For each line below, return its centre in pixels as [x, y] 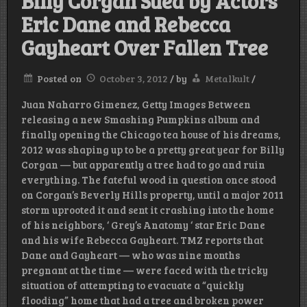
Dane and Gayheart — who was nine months [131, 255]
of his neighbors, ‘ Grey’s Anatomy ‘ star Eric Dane [143, 225]
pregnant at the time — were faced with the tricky [145, 270]
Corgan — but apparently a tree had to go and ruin [143, 165]
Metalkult [227, 79]
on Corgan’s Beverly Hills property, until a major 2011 [152, 195]
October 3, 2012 [134, 79]
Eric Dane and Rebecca [126, 24]
